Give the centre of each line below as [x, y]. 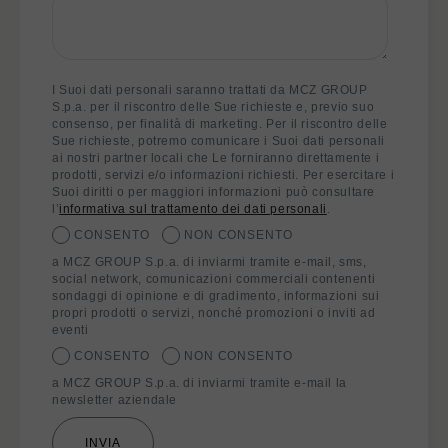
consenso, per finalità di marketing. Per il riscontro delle [220, 124]
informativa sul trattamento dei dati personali [193, 209]
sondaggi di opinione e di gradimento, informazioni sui [216, 296]
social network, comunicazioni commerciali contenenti [214, 279]
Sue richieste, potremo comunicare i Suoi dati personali [219, 141]
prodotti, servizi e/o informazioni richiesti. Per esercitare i [223, 175]
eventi [70, 330]
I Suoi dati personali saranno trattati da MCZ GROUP [210, 90]
